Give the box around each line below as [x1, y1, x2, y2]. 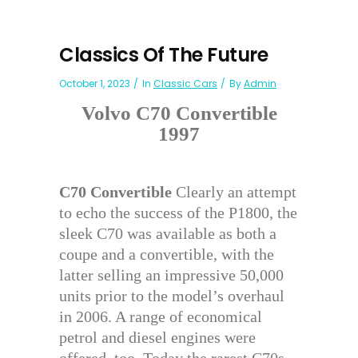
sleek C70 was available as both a [59, 225, 276, 242]
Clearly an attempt [172, 183, 296, 201]
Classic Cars [153, 77, 217, 90]
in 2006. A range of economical [59, 308, 262, 325]
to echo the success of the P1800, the [59, 204, 297, 221]
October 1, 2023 [59, 77, 130, 90]
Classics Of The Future [59, 42, 268, 68]
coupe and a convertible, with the [59, 245, 274, 263]
